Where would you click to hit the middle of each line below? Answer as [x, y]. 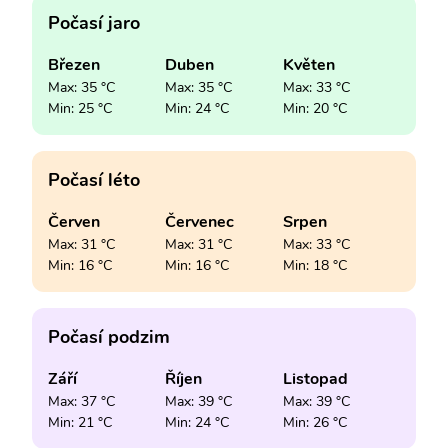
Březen [74, 64]
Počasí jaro [94, 22]
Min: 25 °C [80, 108]
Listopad [315, 378]
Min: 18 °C [314, 265]
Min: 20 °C [314, 108]
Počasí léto [94, 179]
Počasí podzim [109, 336]
